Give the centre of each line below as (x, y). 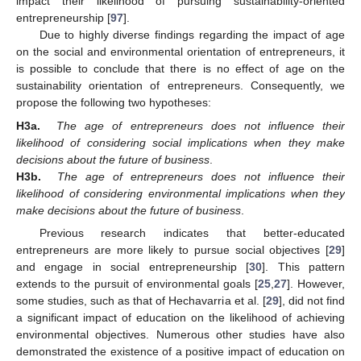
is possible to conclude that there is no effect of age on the (180, 69)
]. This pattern (304, 266)
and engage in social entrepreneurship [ (133, 266)
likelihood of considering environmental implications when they (180, 193)
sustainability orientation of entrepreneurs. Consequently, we (180, 86)
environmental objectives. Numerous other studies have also (180, 334)
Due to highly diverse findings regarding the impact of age (192, 35)
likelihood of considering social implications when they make (180, 142)
